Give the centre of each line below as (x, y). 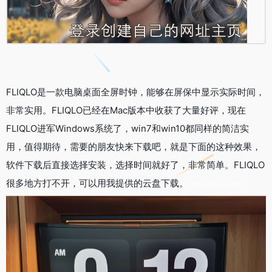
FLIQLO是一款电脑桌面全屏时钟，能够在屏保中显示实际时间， (135, 92)
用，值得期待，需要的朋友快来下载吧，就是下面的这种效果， (134, 146)
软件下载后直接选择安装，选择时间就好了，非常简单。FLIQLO (135, 165)
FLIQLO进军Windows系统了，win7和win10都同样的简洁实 (127, 128)
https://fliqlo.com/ (216, 184)
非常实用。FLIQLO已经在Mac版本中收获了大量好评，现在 (126, 110)
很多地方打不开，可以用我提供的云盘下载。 (97, 183)
